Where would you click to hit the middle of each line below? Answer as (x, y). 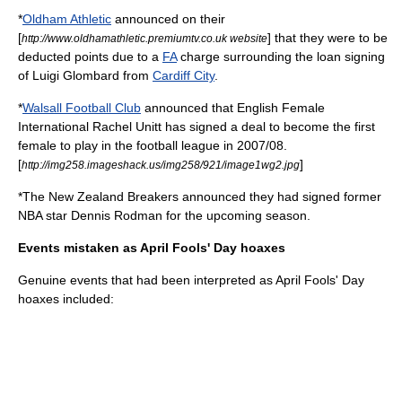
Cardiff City (184, 75)
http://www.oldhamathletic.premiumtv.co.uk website (144, 38)
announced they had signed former (280, 197)
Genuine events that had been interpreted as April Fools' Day (191, 280)
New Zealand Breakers (114, 197)
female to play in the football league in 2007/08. (153, 145)
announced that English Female (233, 108)
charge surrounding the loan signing (281, 57)
